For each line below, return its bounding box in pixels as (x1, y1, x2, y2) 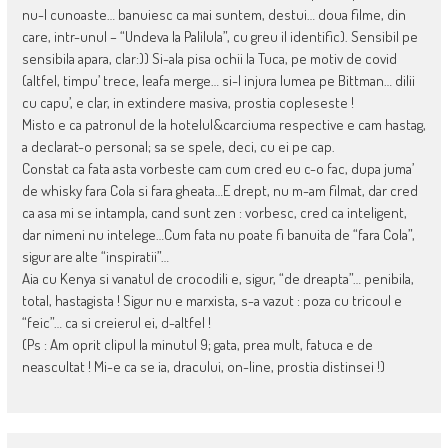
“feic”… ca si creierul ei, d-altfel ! (21, 313, 211, 333)
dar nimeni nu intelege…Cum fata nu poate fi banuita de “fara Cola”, (21, 225, 415, 245)
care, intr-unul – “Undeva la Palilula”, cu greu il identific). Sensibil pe (21, 27, 418, 47)
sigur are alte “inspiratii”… (21, 247, 169, 267)
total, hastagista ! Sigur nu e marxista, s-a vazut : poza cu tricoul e (21, 291, 402, 311)
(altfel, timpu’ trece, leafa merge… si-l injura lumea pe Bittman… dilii (21, 71, 415, 91)
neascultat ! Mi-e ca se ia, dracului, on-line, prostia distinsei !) (21, 357, 385, 377)
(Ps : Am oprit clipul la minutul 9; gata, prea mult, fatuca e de (21, 335, 373, 355)
